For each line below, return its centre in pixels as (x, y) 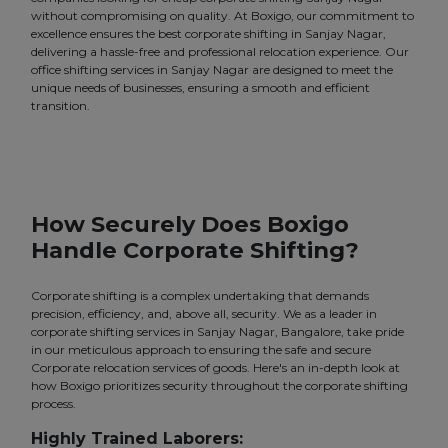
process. (53, 404)
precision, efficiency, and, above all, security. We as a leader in (204, 314)
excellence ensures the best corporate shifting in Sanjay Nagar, (208, 34)
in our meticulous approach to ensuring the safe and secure (201, 350)
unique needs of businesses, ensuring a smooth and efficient (200, 88)
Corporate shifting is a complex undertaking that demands (200, 296)
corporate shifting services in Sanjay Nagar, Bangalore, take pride (217, 332)
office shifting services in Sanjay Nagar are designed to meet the (212, 70)
